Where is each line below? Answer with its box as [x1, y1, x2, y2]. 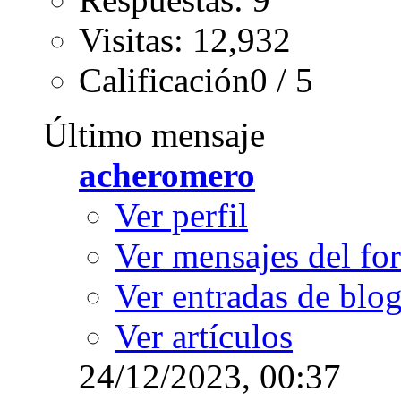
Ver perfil [115, 195, 248, 235]
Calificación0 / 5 [79, 60, 313, 99]
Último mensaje [43, 115, 265, 154]
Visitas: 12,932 [79, 20, 291, 59]
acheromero [79, 155, 255, 194]
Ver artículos [115, 316, 293, 355]
